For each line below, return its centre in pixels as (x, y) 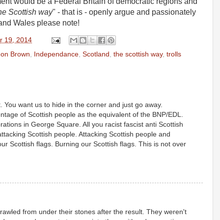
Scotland (96, 54)
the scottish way (138, 54)
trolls (174, 54)
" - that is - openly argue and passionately (124, 12)
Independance (56, 54)
